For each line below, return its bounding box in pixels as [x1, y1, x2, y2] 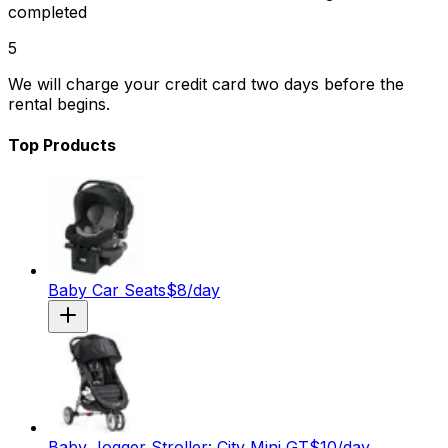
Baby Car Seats [48, 280, 166, 301]
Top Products [8, 134, 116, 155]
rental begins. [8, 93, 110, 114]
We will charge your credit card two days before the [8, 73, 404, 94]
